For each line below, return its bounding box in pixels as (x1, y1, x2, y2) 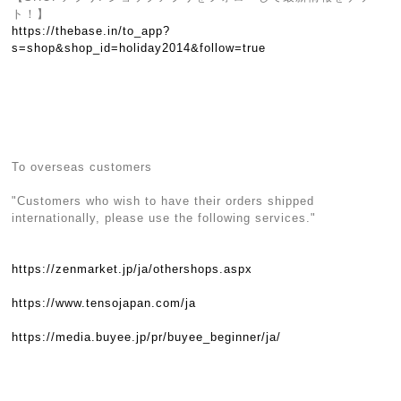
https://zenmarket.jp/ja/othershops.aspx (12, 262, 253, 276)
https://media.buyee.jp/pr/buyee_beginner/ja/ (12, 330, 282, 344)
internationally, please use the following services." (12, 211, 317, 225)
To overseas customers (12, 160, 153, 174)
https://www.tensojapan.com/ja (12, 296, 197, 310)
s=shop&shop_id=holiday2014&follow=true (12, 41, 267, 55)
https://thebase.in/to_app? (12, 24, 171, 38)
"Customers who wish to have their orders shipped (12, 194, 315, 208)
